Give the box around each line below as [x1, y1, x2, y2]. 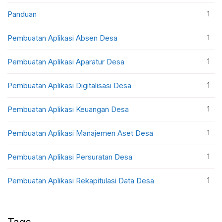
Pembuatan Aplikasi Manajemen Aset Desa [7, 128, 153, 138]
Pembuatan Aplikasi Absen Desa [7, 33, 117, 43]
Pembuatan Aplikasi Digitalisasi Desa [7, 80, 131, 90]
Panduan [7, 9, 37, 19]
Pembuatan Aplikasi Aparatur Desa [7, 56, 124, 66]
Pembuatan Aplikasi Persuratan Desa [7, 152, 132, 162]
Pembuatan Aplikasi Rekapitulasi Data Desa [7, 175, 154, 185]
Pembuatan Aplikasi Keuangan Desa [7, 104, 129, 114]
